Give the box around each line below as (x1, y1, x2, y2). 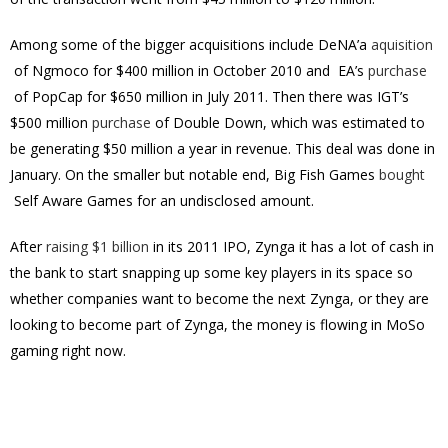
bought (379, 165, 425, 184)
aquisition (371, 35, 433, 54)
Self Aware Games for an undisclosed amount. (10, 191, 314, 210)
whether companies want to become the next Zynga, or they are (10, 289, 429, 308)
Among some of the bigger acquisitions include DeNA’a (10, 35, 371, 54)
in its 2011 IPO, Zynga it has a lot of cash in (149, 237, 434, 256)
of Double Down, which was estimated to (151, 113, 425, 132)
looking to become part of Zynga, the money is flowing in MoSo (10, 315, 425, 334)
